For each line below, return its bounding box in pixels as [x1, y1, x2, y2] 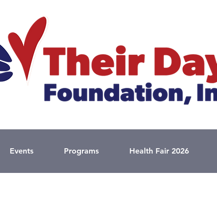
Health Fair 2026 [129, 146, 189, 155]
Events [10, 146, 33, 155]
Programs [64, 146, 99, 155]
